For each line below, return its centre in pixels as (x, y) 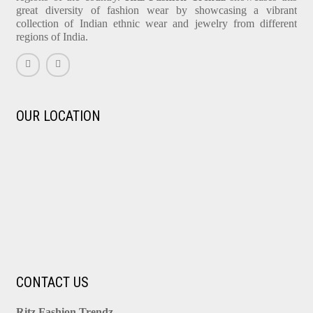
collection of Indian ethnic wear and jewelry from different (156, 24)
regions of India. (52, 37)
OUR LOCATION (58, 116)
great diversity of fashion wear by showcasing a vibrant (156, 10)
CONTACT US (52, 283)
